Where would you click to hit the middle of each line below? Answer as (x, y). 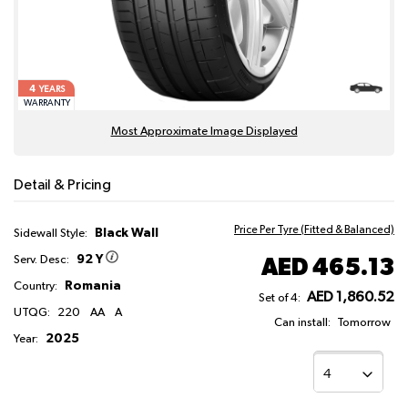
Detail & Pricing (62, 186)
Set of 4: (280, 299)
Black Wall (127, 234)
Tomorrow (364, 323)
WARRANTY (46, 103)
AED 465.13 (327, 267)
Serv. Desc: (43, 260)
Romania (92, 286)
